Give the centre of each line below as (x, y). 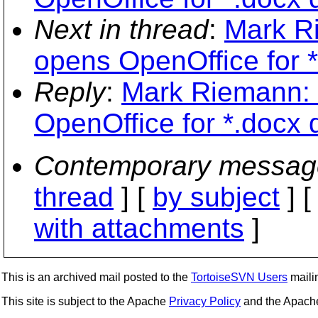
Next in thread (121, 29)
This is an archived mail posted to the (96, 277)
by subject (216, 197)
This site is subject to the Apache (85, 301)
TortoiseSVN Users (239, 277)
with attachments (139, 228)
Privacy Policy (205, 301)
